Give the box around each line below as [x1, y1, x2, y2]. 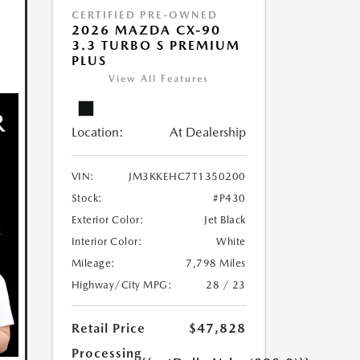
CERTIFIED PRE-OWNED [71, 9, 218, 22]
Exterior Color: [71, 214, 144, 227]
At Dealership [169, 125, 246, 141]
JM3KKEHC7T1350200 [129, 170, 246, 183]
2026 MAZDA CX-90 [71, 22, 221, 39]
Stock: [71, 192, 103, 205]
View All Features [108, 73, 209, 85]
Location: [71, 125, 124, 141]
